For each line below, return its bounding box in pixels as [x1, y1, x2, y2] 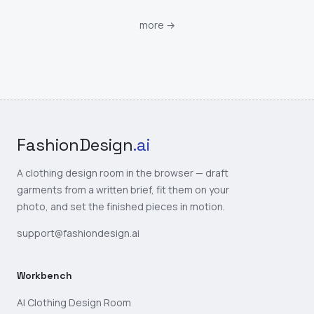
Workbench [17, 269, 72, 282]
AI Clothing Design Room [17, 296, 131, 309]
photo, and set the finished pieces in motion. [17, 200, 225, 213]
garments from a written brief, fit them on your [17, 183, 229, 196]
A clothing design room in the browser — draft [17, 166, 228, 179]
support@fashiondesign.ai [17, 226, 139, 240]
